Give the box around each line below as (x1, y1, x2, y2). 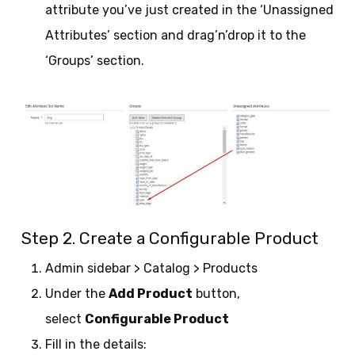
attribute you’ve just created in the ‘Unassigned (44, 2, 334, 17)
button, (192, 286, 240, 302)
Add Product (108, 286, 193, 302)
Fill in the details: (44, 337, 147, 353)
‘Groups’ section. (44, 52, 144, 68)
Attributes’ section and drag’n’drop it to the (44, 27, 306, 43)
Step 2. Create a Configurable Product (21, 228, 319, 249)
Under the (44, 286, 109, 302)
